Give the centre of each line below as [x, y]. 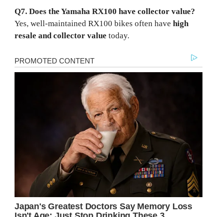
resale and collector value [61, 36]
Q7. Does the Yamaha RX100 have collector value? [105, 12]
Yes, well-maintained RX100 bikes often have [94, 24]
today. [118, 36]
